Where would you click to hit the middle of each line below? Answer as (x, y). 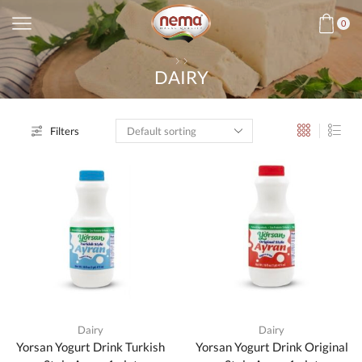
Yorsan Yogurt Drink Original (271, 347)
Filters (65, 131)
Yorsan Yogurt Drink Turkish (90, 347)
